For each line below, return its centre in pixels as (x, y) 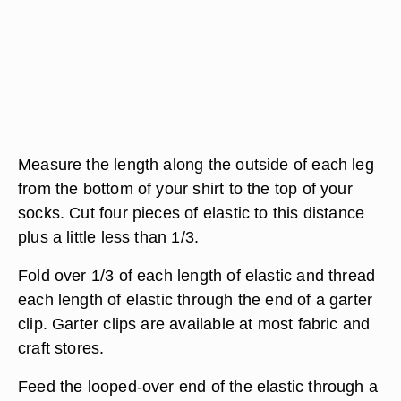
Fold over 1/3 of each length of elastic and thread (197, 275)
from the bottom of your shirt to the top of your (185, 188)
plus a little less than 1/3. (109, 237)
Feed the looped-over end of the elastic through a (198, 386)
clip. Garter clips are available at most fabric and (194, 324)
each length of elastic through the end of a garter (196, 299)
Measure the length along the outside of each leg (196, 164)
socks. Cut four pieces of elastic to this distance (192, 213)
